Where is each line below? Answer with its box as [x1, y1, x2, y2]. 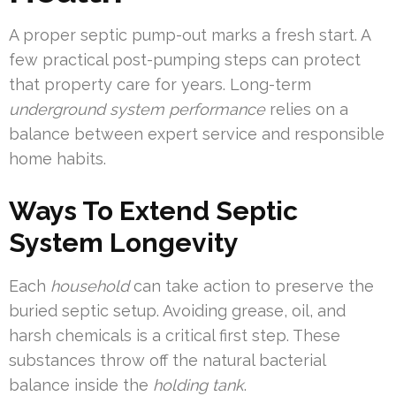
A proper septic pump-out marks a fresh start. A [9, 26, 370, 45]
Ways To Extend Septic [9, 195, 298, 227]
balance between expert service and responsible [9, 125, 385, 144]
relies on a [265, 100, 348, 119]
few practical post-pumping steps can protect [9, 50, 361, 70]
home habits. [9, 149, 106, 169]
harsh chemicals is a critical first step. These [9, 326, 340, 346]
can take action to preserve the [129, 277, 374, 296]
